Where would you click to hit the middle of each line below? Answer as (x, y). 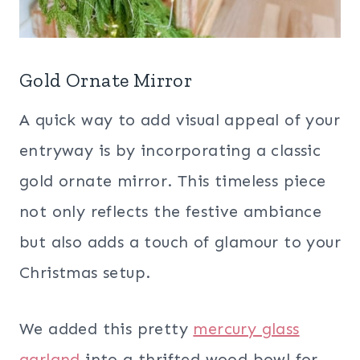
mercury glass (246, 329)
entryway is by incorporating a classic (170, 151)
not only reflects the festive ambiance (171, 212)
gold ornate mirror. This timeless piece (173, 181)
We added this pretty (106, 329)
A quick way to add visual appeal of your (180, 120)
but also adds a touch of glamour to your (180, 242)
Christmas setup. (85, 273)
